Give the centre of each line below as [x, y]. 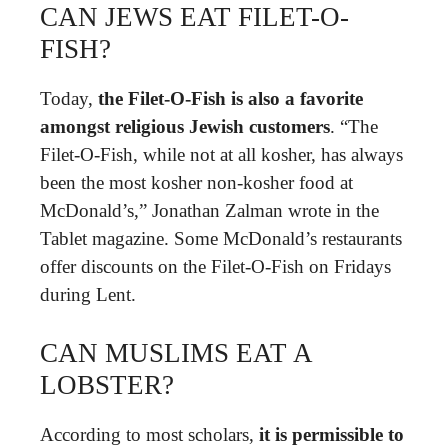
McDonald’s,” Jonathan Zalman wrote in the [209, 210]
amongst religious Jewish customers [185, 126]
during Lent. [88, 294]
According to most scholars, [149, 434]
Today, [69, 98]
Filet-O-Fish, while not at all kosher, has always [221, 154]
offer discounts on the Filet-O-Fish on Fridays [215, 266]
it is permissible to [331, 434]
